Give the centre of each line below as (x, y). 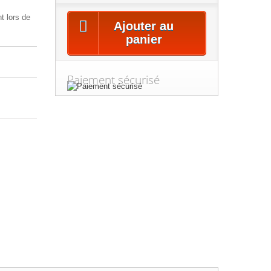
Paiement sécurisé (113, 80)
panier (144, 39)
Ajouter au (144, 26)
